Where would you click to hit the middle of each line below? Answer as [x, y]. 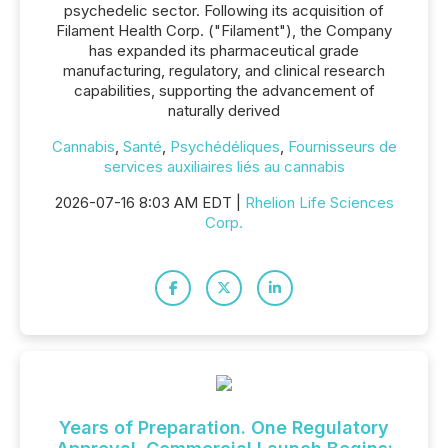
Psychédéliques [224, 146]
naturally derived [224, 110]
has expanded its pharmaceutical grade [224, 50]
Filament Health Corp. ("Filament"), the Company [224, 30]
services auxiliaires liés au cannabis [224, 166]
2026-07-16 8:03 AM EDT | [149, 202]
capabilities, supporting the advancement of [224, 90]
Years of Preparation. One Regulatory [224, 427]
